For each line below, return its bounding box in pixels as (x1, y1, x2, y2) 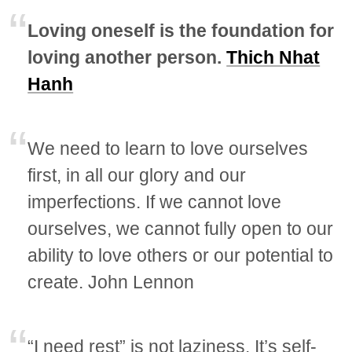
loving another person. (27, 47, 227, 68)
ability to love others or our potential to (27, 245, 334, 266)
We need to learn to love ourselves (27, 138, 309, 159)
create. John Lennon (27, 272, 195, 293)
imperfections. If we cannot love (27, 192, 282, 213)
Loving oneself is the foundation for (27, 20, 335, 42)
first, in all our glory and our (27, 165, 247, 186)
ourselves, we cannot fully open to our (27, 218, 334, 240)
